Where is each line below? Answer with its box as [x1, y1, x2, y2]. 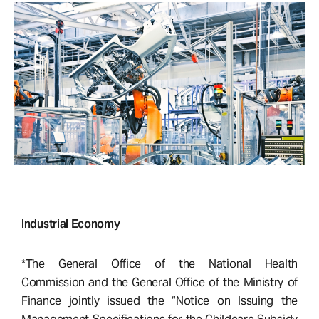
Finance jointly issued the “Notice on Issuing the [21, 293, 298, 309]
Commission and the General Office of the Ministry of [21, 275, 298, 291]
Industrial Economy [21, 216, 120, 232]
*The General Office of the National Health [21, 256, 298, 272]
